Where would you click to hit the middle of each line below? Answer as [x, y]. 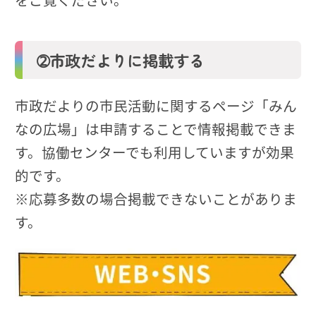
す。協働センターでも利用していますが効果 [154, 152]
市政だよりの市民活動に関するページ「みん [156, 105]
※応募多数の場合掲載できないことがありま [156, 199]
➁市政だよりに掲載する [120, 60]
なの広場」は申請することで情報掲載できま [156, 129]
